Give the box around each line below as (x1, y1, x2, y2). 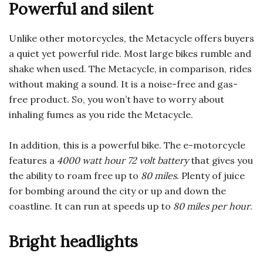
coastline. (9, 200, 55, 213)
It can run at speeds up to (55, 200, 173, 213)
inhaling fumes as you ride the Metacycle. (9, 109, 193, 121)
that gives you (188, 154, 253, 167)
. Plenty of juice (177, 170, 245, 182)
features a (9, 154, 57, 167)
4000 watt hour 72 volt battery (57, 154, 188, 167)
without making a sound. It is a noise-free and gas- (9, 78, 238, 90)
